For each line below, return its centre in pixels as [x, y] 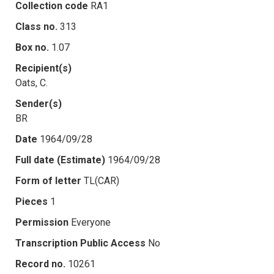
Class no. [36, 26]
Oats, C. [31, 83]
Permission [42, 222]
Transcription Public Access [80, 243]
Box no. [32, 47]
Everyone [91, 222]
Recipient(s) [43, 68]
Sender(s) [39, 103]
